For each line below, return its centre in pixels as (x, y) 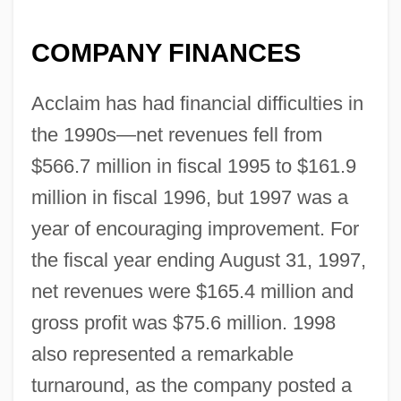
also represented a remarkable (162, 354)
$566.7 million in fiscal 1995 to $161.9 (193, 166)
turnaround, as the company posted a (191, 386)
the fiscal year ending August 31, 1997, (198, 260)
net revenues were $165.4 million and (192, 292)
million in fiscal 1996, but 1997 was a (189, 198)
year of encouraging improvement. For (195, 229)
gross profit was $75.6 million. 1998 (183, 323)
